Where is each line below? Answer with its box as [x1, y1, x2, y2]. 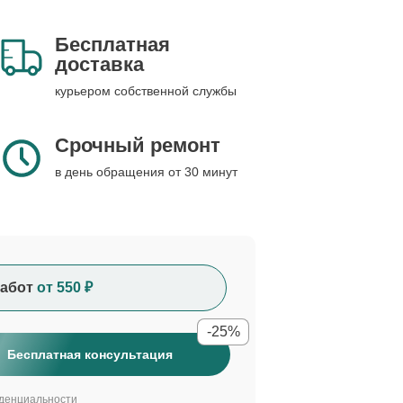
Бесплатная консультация [7, 347, 173, 362]
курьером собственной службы [55, 84, 237, 98]
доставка [55, 53, 144, 76]
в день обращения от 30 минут [55, 165, 237, 179]
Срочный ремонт [55, 134, 220, 157]
